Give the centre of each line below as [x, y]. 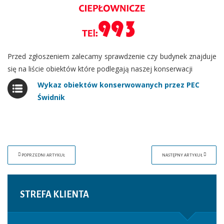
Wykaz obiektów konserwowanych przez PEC [118, 85]
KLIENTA [70, 194]
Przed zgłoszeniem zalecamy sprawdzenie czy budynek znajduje [112, 56]
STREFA [36, 194]
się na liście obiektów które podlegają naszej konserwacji [100, 69]
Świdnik [51, 97]
